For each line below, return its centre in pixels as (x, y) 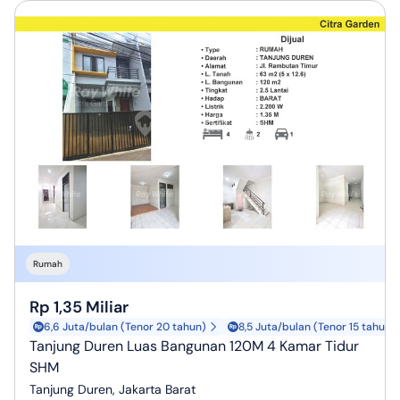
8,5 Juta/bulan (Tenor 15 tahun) (317, 327)
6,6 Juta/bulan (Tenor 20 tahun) (125, 327)
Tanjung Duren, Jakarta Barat (112, 390)
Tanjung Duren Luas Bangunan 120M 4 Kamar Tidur (194, 346)
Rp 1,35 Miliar (79, 308)
